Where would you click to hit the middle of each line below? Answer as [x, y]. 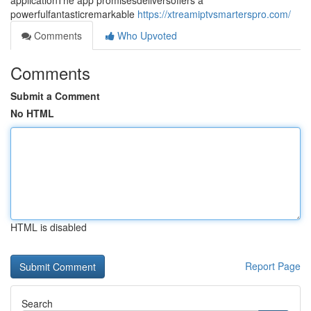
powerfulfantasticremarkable [74, 14]
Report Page [273, 266]
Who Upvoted [146, 35]
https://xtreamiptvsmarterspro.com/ [214, 14]
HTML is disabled [49, 227]
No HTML [32, 113]
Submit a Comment [55, 96]
